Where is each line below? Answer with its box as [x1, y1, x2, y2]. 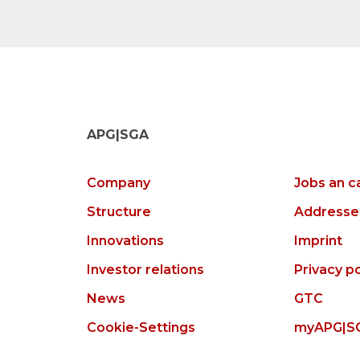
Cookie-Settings [87, 320, 195, 336]
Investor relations [87, 262, 204, 278]
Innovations [87, 233, 164, 249]
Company [87, 175, 150, 191]
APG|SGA [87, 127, 149, 143]
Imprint [294, 233, 342, 249]
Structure [87, 204, 151, 220]
